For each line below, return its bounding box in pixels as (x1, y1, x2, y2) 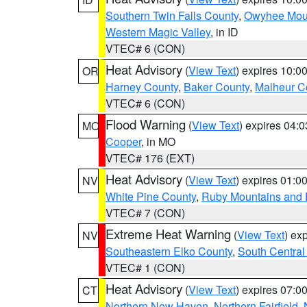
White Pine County (106, 188, 196, 204)
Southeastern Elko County (106, 243, 232, 259)
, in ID (210, 24, 238, 40)
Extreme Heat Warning (106, 225, 231, 243)
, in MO (141, 134, 175, 149)
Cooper (106, 134, 141, 149)
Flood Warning (106, 115, 186, 133)
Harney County (106, 79, 178, 95)
